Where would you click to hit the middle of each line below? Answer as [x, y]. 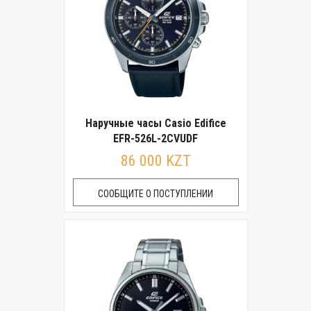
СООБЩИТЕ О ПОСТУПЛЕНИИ [155, 194]
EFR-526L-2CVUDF [155, 138]
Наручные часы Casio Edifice [155, 123]
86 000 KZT [155, 161]
